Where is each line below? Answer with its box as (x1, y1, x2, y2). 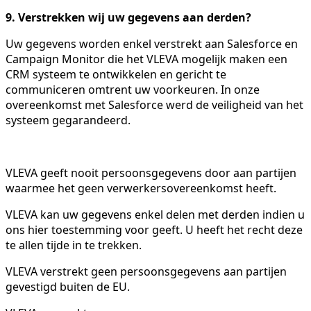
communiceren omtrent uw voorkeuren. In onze (6, 81, 260, 97)
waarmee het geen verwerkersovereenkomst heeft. (6, 180, 276, 196)
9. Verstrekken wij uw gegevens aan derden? (6, 9, 251, 25)
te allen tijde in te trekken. (6, 237, 142, 253)
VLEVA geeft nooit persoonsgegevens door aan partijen (6, 165, 296, 180)
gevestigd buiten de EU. (6, 278, 130, 294)
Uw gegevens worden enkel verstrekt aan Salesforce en (6, 35, 298, 51)
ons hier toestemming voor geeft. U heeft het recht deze (6, 221, 303, 237)
